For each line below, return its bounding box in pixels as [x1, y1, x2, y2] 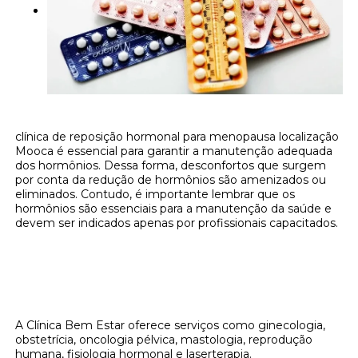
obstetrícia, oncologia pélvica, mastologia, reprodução [15, 332, 313, 348]
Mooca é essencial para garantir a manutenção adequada [15, 144, 333, 159]
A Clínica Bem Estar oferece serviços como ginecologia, [15, 318, 326, 333]
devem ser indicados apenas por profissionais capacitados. [15, 216, 339, 231]
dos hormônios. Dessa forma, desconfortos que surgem [15, 158, 327, 173]
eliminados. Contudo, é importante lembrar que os [15, 187, 296, 202]
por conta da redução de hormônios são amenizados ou [15, 173, 327, 188]
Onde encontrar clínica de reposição [15, 243, 280, 265]
